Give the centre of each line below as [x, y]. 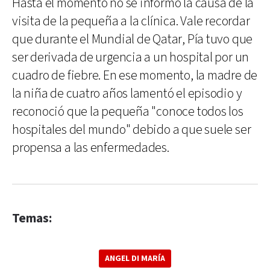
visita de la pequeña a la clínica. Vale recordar [131, 21]
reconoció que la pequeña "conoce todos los [128, 112]
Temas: [32, 218]
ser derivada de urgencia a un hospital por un [131, 58]
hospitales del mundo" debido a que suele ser [132, 130]
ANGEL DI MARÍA [135, 259]
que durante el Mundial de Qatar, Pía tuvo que [133, 39]
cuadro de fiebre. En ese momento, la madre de [135, 76]
